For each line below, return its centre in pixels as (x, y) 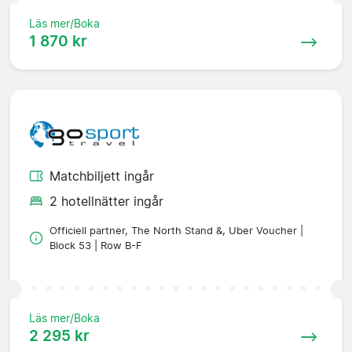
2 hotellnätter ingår (106, 201)
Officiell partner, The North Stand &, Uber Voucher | (176, 230)
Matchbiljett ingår (102, 176)
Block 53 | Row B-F (96, 245)
